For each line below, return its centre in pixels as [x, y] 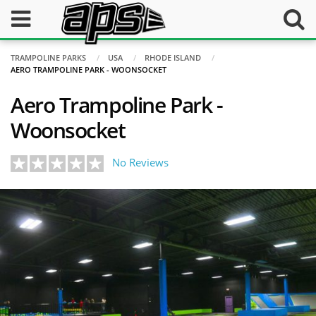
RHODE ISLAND [173, 57]
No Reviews [140, 162]
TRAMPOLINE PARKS [48, 57]
